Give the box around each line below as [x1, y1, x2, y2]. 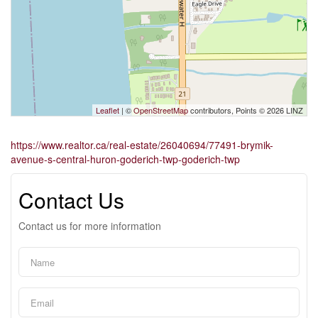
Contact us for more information [18, 219, 161, 234]
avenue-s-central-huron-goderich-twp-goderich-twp [11, 152, 240, 167]
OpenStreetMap [133, 104, 188, 116]
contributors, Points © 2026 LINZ [188, 104, 303, 116]
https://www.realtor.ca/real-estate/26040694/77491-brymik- [11, 138, 273, 153]
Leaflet [96, 104, 119, 116]
